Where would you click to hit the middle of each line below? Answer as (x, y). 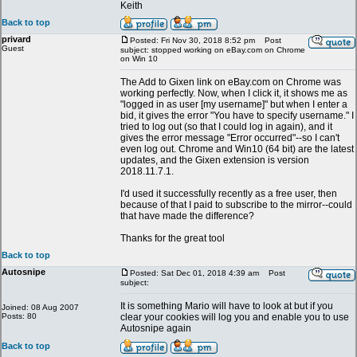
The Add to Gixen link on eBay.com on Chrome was (231, 82)
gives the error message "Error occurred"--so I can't (230, 138)
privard (16, 39)
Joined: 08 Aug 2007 (40, 307)
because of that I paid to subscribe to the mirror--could (236, 205)
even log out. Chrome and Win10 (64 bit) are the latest (237, 149)
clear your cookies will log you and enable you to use (235, 317)
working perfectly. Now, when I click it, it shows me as (234, 93)
